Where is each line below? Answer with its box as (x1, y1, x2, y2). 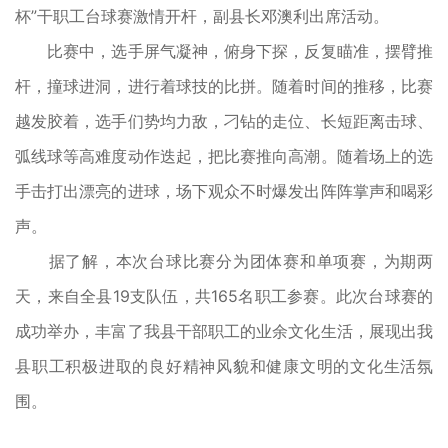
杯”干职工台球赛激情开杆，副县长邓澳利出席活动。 (15, 5, 389, 26)
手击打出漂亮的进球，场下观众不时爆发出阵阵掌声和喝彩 (15, 180, 433, 201)
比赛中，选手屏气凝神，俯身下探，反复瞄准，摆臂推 (15, 40, 433, 61)
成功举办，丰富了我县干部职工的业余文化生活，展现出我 (15, 320, 433, 341)
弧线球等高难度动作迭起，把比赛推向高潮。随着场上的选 (15, 145, 433, 166)
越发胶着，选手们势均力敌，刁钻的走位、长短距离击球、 (15, 110, 433, 131)
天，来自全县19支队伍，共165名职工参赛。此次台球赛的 (15, 285, 433, 306)
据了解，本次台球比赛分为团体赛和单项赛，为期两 (15, 250, 433, 271)
